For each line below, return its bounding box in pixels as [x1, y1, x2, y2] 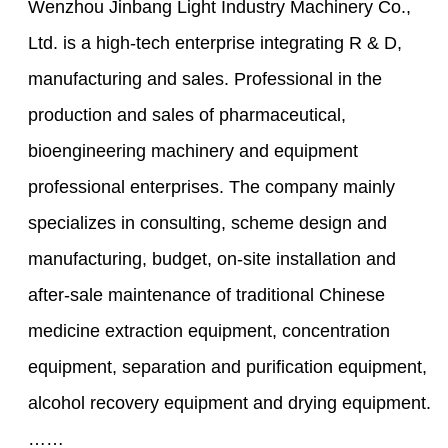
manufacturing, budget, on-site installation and [28, 248, 397, 269]
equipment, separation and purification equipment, [28, 356, 428, 377]
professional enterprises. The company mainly [28, 176, 396, 197]
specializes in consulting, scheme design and [28, 212, 388, 233]
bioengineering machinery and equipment [28, 140, 359, 161]
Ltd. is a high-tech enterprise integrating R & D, [28, 32, 403, 53]
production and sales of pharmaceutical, [28, 104, 347, 125]
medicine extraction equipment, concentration [28, 320, 391, 341]
